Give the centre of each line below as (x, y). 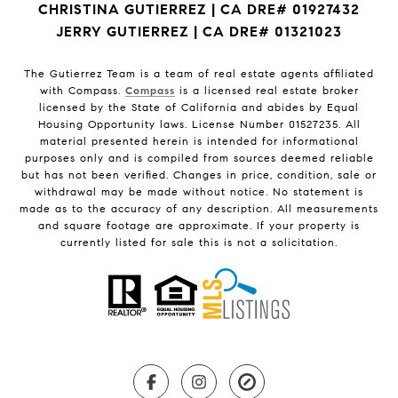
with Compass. (82, 91)
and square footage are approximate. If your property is (199, 226)
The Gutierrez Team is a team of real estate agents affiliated (199, 74)
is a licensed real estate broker (267, 91)
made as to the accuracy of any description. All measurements (199, 209)
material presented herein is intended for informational (199, 141)
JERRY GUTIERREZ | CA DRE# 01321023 (199, 32)
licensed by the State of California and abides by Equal (199, 107)
